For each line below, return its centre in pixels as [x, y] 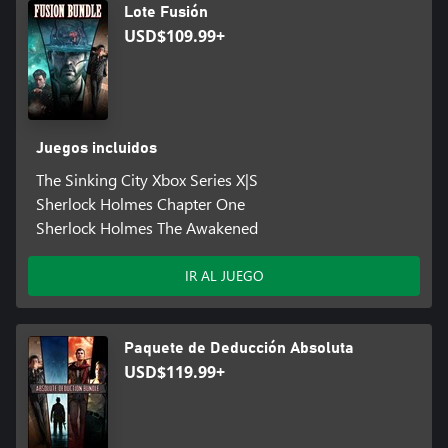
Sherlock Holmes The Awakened [146, 227]
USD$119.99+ [174, 371]
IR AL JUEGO [224, 275]
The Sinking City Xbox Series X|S [146, 179]
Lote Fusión [166, 11]
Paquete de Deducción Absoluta [239, 347]
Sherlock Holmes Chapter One [140, 203]
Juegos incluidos [96, 147]
